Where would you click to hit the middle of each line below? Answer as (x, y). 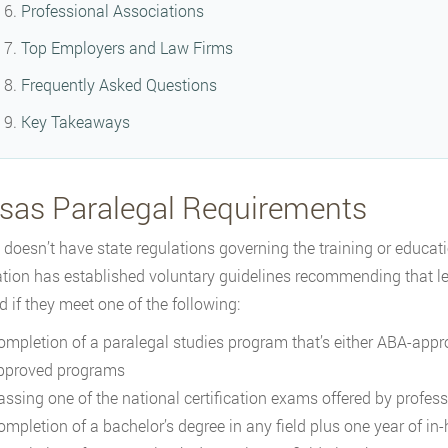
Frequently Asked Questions (118, 85)
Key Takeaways (75, 122)
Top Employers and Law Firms (126, 48)
